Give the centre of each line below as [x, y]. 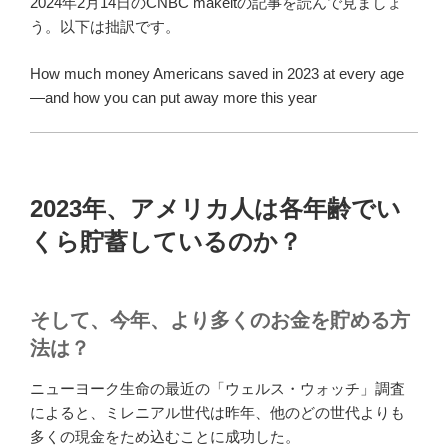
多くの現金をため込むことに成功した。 [165, 436]
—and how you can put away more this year [173, 97]
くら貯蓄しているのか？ [166, 241]
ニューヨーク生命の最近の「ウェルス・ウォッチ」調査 [217, 388]
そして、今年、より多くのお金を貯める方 [220, 319]
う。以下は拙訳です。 [105, 27]
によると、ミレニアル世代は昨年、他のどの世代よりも [217, 412]
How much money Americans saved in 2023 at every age [217, 73]
